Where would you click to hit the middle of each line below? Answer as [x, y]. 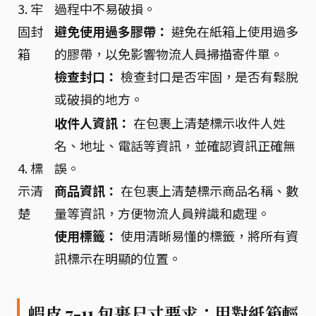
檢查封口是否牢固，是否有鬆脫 [208, 76]
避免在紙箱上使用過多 [233, 31]
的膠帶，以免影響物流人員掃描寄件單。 [169, 53]
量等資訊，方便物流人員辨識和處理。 [162, 213]
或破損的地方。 [99, 98]
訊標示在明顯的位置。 [118, 258]
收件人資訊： [92, 122]
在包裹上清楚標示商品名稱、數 [208, 190]
